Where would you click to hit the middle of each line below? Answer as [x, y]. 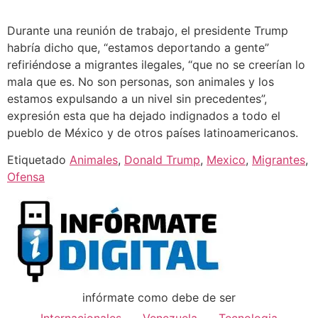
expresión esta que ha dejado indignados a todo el [144, 115]
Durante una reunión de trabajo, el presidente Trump [148, 30]
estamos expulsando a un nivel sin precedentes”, [137, 98]
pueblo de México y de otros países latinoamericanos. [153, 132]
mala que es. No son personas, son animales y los [141, 81]
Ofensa [26, 177]
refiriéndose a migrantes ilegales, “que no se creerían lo [156, 64]
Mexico [226, 160]
